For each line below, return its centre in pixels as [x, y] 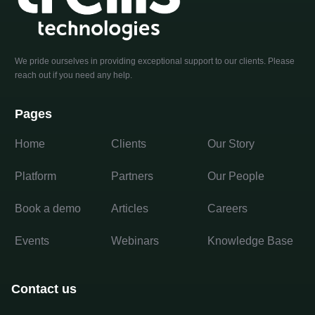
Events [32, 240]
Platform [36, 176]
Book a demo [48, 208]
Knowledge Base [250, 240]
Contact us [44, 289]
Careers [227, 208]
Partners [132, 176]
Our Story [231, 143]
